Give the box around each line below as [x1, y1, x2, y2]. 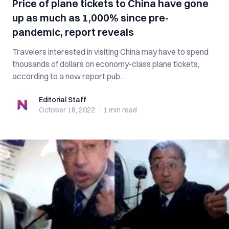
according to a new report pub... [12, 71, 125, 81]
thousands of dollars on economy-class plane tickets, [12, 59, 199, 69]
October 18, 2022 [39, 105, 95, 114]
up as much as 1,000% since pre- [12, 11, 169, 24]
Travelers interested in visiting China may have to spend [12, 47, 209, 57]
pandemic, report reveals [12, 26, 134, 38]
